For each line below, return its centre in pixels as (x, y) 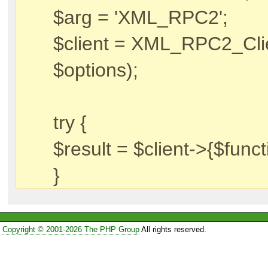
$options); (96, 70)
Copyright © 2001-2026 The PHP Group (71, 230)
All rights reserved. (173, 230)
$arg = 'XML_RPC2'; (141, 18)
